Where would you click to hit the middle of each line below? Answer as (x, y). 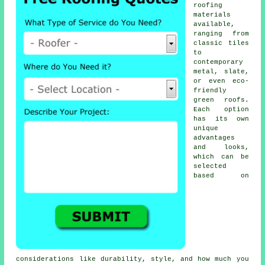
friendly (210, 90)
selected (210, 166)
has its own (221, 119)
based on (221, 175)
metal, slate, (221, 71)
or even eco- (221, 81)
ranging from (221, 33)
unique (206, 128)
